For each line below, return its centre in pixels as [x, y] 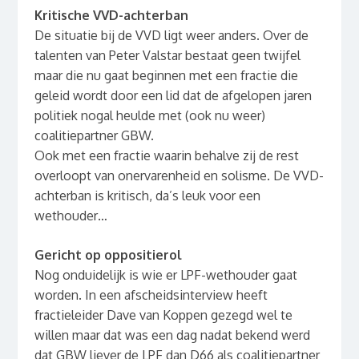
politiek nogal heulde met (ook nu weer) [149, 116]
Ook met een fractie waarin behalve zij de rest [166, 156]
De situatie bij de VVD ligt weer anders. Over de [171, 36]
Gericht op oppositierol [108, 255]
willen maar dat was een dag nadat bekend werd [172, 335]
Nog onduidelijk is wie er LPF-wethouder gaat [165, 275]
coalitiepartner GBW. [94, 136]
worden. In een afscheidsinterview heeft [151, 295]
